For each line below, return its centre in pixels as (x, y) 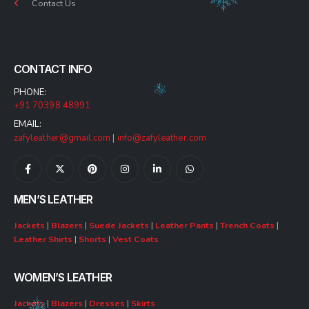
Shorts (92, 239)
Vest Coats (136, 239)
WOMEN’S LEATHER (63, 277)
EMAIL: (28, 124)
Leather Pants (185, 225)
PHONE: (30, 92)
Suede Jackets (119, 225)
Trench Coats (247, 225)
